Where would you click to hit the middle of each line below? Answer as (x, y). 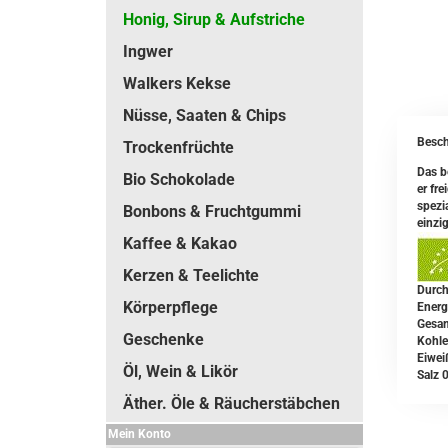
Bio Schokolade (179, 179)
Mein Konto (139, 434)
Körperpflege (170, 307)
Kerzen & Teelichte (191, 275)
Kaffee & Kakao (180, 243)
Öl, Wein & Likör (180, 371)
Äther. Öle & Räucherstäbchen (231, 403)
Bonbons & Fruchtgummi (212, 211)
